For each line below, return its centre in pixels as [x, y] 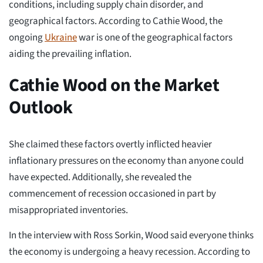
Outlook [41, 107]
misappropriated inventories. [68, 210]
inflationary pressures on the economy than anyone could [126, 161]
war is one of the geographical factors [155, 37]
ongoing [27, 37]
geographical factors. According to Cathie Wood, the [116, 21]
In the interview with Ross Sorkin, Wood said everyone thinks [131, 235]
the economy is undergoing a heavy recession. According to [129, 252]
